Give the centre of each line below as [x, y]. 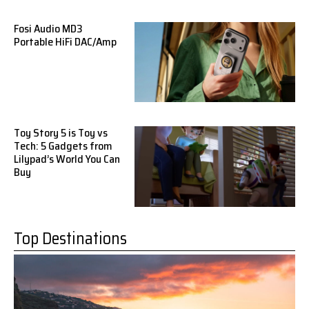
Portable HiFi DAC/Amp [65, 42]
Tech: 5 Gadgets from [63, 146]
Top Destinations [70, 238]
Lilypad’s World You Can [67, 159]
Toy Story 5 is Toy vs [61, 133]
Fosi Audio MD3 [48, 29]
